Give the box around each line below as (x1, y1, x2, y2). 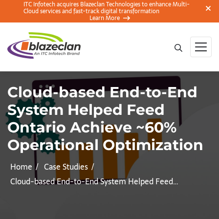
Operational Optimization (7, 136, 203, 154)
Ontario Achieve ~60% (7, 118, 176, 136)
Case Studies (44, 160, 88, 173)
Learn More (89, 13, 120, 23)
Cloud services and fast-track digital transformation (23, 6, 159, 16)
